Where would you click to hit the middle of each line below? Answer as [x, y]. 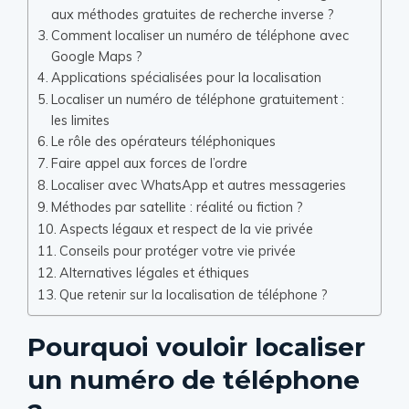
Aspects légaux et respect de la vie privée [186, 229]
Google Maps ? [96, 56]
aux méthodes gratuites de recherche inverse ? [192, 14]
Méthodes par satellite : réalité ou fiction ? [177, 207]
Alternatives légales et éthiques [154, 273]
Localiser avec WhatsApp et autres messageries [198, 185]
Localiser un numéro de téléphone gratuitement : [197, 99]
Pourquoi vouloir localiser [196, 347]
